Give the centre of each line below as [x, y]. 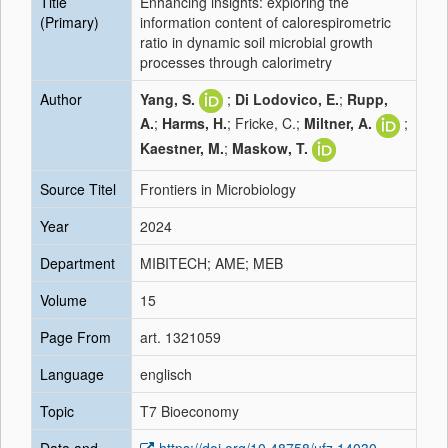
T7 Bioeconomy [189, 411]
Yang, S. [167, 99]
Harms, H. [194, 123]
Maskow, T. [270, 147]
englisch [166, 374]
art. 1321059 [180, 337]
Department [77, 263]
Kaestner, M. [182, 147]
